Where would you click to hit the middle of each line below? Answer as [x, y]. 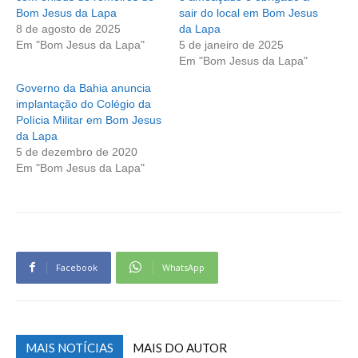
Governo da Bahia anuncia [84, 88]
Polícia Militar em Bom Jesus [89, 119]
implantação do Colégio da [84, 103]
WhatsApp [183, 267]
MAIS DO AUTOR [180, 347]
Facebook [77, 267]
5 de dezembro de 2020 [77, 151]
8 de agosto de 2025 [68, 28]
